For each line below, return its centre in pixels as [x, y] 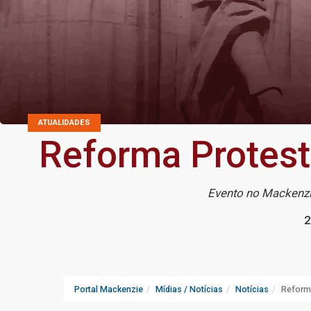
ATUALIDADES [64, 123]
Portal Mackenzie [109, 289]
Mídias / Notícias [189, 289]
